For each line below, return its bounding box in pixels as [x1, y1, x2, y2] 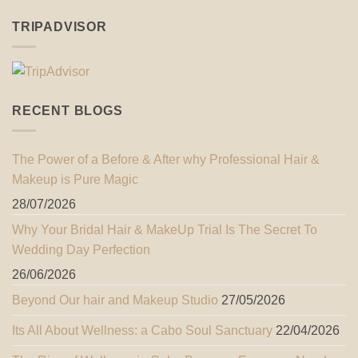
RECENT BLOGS [12, 104, 123, 118]
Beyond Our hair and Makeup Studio [12, 292, 218, 307]
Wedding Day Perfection [12, 242, 150, 257]
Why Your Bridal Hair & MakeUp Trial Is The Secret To [12, 222, 317, 237]
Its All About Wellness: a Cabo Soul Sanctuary [12, 323, 272, 337]
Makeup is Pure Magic [12, 172, 138, 186]
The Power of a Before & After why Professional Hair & [12, 152, 320, 166]
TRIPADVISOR [12, 20, 107, 34]
